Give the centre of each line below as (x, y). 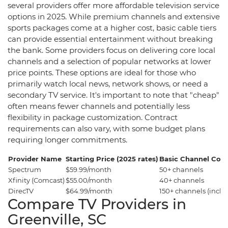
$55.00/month (89, 180)
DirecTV (21, 191)
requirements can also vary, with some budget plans (106, 128)
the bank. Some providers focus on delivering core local (111, 50)
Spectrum (25, 169)
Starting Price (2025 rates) (112, 159)
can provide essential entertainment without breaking (110, 39)
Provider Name (35, 159)
